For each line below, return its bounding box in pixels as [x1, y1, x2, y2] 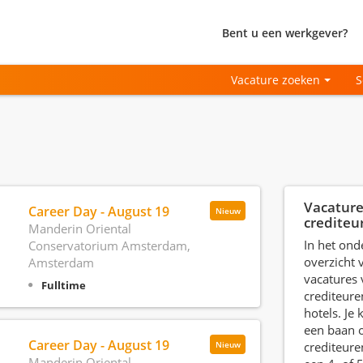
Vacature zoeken [231, 72, 321, 88]
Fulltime [41, 278, 86, 293]
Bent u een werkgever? [222, 24, 348, 41]
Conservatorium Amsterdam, [28, 237, 190, 254]
